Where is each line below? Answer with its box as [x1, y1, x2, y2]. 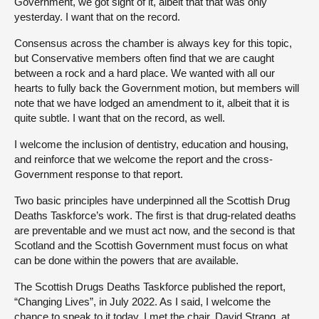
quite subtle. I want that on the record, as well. [14, 112, 225, 125]
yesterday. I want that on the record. [14, 11, 180, 23]
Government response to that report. [14, 168, 183, 181]
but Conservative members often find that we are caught [14, 52, 274, 65]
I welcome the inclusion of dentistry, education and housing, [14, 138, 288, 151]
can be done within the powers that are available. [14, 254, 239, 267]
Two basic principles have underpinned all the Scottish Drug [14, 194, 290, 207]
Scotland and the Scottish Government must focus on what [14, 239, 288, 252]
